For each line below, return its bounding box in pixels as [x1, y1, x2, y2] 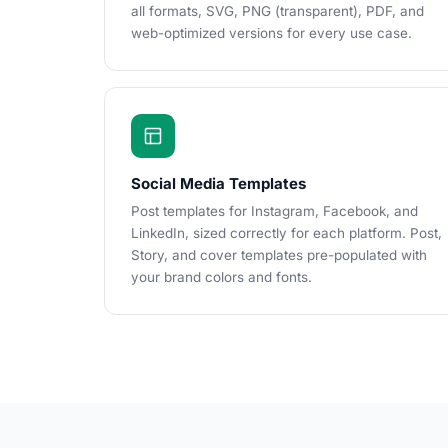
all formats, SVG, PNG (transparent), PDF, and [131, 3, 424, 19]
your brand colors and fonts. [131, 269, 312, 285]
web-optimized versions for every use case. [131, 25, 412, 41]
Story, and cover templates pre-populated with [131, 247, 427, 263]
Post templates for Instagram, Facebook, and [131, 203, 418, 219]
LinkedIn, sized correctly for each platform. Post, [131, 225, 442, 241]
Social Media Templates [131, 174, 306, 193]
